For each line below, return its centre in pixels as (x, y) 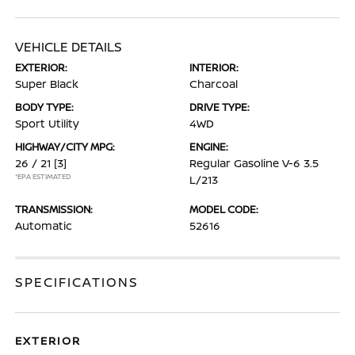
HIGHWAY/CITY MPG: (65, 147)
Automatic (44, 225)
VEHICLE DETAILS (69, 47)
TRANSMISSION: (54, 209)
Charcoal (214, 84)
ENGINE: (209, 147)
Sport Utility (48, 123)
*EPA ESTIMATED (43, 176)
